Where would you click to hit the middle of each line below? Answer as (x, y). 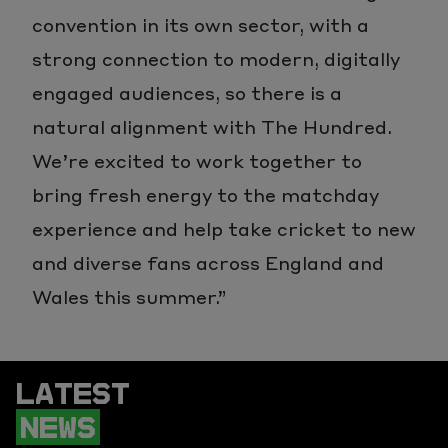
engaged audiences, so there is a (187, 92)
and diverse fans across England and (208, 262)
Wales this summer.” (129, 296)
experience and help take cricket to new (224, 228)
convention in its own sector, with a (200, 24)
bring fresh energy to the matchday (205, 194)
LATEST (73, 393)
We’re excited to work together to (197, 160)
